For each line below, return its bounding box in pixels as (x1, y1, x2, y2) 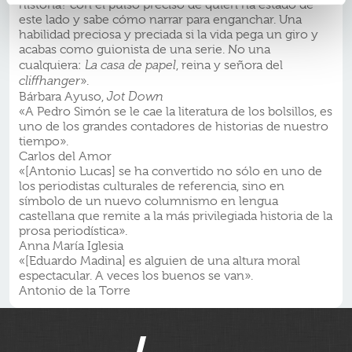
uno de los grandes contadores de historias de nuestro (19, 119, 328, 134)
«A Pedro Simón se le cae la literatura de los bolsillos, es (19, 104, 332, 119)
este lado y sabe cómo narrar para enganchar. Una (19, 13, 302, 27)
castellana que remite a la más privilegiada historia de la (19, 209, 332, 224)
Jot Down (107, 90, 163, 104)
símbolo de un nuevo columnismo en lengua (19, 194, 278, 209)
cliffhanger (19, 74, 80, 88)
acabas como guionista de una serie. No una (19, 42, 270, 57)
